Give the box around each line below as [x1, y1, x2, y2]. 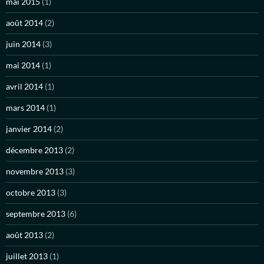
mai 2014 [6, 60, 40, 71]
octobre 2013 [6, 187, 55, 198]
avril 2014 [6, 81, 43, 92]
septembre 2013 [6, 209, 65, 219]
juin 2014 [6, 39, 41, 49]
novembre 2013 [6, 166, 64, 177]
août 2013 [6, 230, 43, 240]
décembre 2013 [6, 145, 63, 156]
